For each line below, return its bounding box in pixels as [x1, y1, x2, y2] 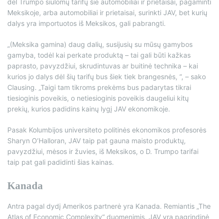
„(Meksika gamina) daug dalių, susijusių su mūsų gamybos [7, 40, 193, 49]
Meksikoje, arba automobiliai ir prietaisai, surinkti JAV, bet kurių [7, 8, 207, 17]
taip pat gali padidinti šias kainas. [7, 158, 114, 167]
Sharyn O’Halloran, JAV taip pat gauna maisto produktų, [7, 136, 186, 145]
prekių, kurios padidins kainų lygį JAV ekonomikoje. [7, 105, 170, 113]
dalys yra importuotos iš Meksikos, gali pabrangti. [7, 19, 166, 28]
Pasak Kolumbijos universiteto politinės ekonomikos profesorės [7, 126, 206, 134]
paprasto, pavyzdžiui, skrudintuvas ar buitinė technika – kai [7, 62, 198, 70]
